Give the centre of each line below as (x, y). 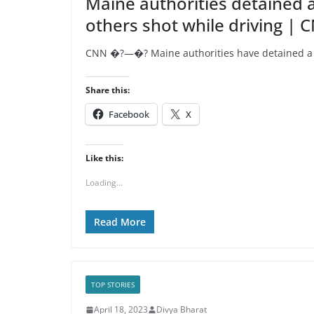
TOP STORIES (113, 285)
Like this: (104, 158)
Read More (120, 222)
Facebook (129, 114)
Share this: (108, 90)
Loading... (104, 183)
